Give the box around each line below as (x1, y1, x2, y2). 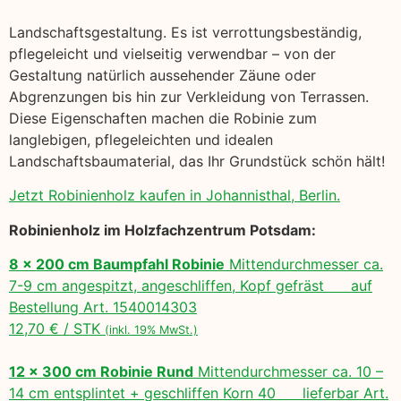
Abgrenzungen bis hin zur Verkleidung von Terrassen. (9, 87, 369, 106)
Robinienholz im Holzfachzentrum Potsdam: (9, 220, 316, 239)
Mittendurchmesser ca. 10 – (193, 363, 383, 381)
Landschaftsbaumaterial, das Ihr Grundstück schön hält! (9, 151, 385, 170)
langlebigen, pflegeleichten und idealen (9, 130, 273, 149)
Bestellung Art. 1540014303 (9, 298, 197, 317)
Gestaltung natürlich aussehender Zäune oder (9, 65, 316, 84)
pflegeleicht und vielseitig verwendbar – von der (9, 44, 336, 63)
